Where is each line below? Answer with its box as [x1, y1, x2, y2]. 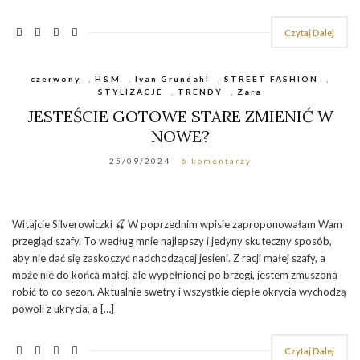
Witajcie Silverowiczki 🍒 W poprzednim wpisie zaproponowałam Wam [12, 217, 342, 231]
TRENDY [178, 86, 223, 96]
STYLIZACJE [98, 86, 163, 96]
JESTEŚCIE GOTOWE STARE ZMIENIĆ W [27, 105, 333, 126]
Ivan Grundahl [135, 73, 210, 84]
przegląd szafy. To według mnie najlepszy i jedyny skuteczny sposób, [12, 234, 332, 247]
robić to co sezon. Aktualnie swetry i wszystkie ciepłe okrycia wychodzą [12, 284, 346, 298]
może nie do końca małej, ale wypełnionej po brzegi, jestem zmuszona [12, 268, 337, 281]
